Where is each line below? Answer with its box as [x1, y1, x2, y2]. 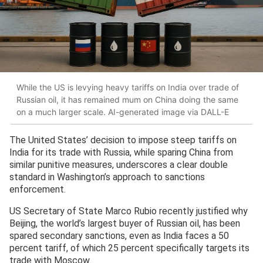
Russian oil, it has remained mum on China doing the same [16, 94, 238, 104]
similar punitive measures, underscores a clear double [9, 159, 228, 171]
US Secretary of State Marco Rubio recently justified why [9, 205, 248, 217]
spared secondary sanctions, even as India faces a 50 [9, 230, 229, 242]
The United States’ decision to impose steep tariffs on [9, 134, 237, 146]
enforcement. [9, 184, 66, 195]
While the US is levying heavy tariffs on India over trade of [16, 82, 239, 92]
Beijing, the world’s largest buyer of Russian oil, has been [9, 218, 240, 230]
